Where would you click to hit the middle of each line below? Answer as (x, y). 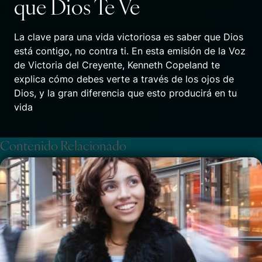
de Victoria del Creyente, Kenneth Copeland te (117, 65)
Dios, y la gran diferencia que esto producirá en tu (125, 93)
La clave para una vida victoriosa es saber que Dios (129, 37)
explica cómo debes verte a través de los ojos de (124, 79)
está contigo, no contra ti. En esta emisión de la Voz (130, 51)
